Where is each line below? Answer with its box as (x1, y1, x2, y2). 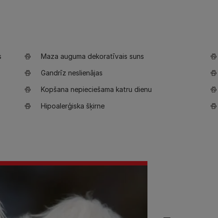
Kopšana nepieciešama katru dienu (41, 85, 152, 93)
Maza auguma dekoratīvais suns (41, 52, 144, 60)
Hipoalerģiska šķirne (41, 102, 105, 110)
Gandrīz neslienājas (41, 69, 103, 77)
